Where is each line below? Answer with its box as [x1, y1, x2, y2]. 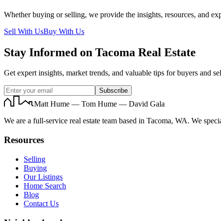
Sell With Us [4, 27, 43, 36]
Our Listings [24, 172, 63, 181]
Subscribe [99, 87, 128, 95]
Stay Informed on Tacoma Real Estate [4, 45, 196, 59]
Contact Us [24, 199, 59, 208]
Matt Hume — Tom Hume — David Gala [34, 100, 165, 109]
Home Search [24, 181, 66, 190]
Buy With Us [43, 27, 84, 36]
